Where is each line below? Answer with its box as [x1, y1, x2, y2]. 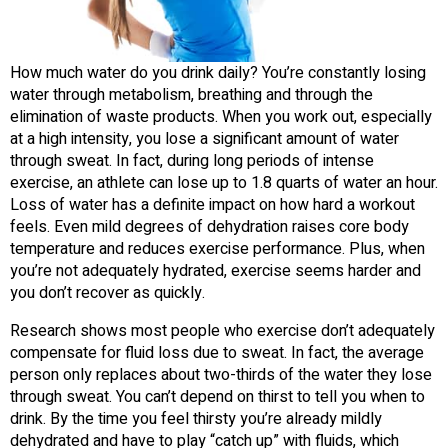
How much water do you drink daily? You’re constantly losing [10, 61, 426, 86]
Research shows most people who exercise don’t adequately [10, 319, 435, 344]
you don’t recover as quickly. [10, 281, 205, 306]
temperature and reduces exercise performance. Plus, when [10, 237, 425, 262]
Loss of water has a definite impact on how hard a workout [10, 193, 415, 218]
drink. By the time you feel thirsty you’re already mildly [10, 407, 382, 432]
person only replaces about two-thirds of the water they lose [10, 363, 432, 388]
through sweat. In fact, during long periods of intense [10, 149, 374, 174]
